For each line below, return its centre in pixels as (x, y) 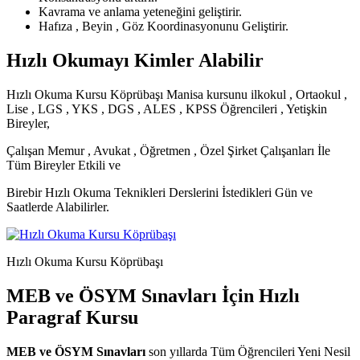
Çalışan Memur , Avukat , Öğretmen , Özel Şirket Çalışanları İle (168, 150)
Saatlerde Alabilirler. (58, 207)
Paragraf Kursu (72, 317)
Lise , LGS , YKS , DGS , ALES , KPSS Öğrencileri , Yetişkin (167, 108)
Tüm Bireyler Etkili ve (63, 165)
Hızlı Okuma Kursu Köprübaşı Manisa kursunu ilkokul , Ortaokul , (177, 94)
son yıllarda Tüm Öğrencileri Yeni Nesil (248, 351)
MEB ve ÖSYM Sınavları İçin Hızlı (153, 295)
